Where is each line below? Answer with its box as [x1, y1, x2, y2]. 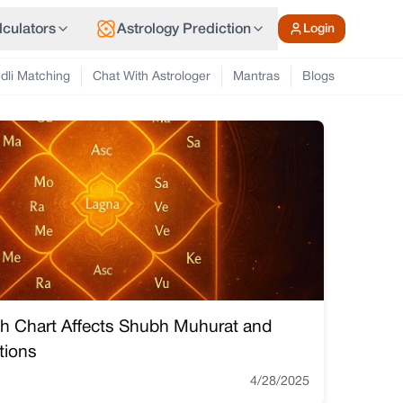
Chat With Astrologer [93, 71, 210, 83]
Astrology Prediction [117, 23, 251, 36]
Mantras [233, 71, 280, 83]
